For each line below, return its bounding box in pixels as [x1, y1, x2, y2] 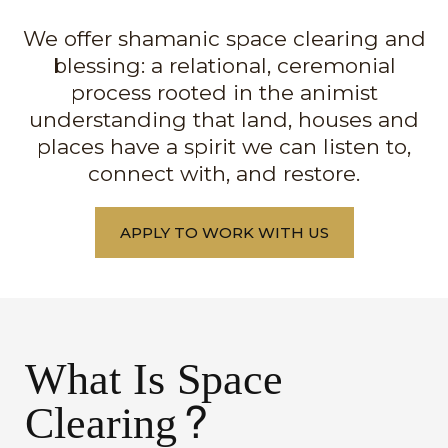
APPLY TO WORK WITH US [119, 223, 329, 242]
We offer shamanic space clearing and [22, 26, 426, 51]
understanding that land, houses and [29, 107, 419, 132]
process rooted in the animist [70, 80, 378, 105]
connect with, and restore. [88, 161, 360, 186]
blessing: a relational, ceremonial [52, 53, 396, 78]
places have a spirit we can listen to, [37, 134, 411, 159]
